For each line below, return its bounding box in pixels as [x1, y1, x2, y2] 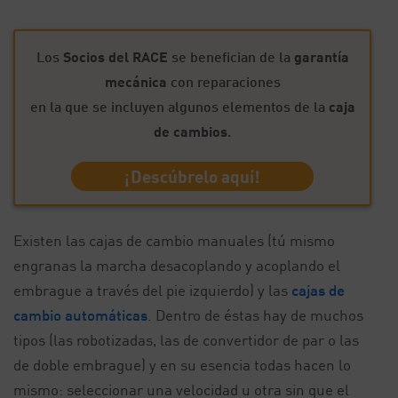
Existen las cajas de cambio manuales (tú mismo [13, 231, 335, 250]
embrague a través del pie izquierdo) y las [13, 281, 291, 299]
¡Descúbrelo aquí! [124, 166, 260, 187]
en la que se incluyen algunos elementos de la [29, 98, 329, 115]
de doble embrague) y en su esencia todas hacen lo [13, 355, 351, 374]
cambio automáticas [13, 306, 147, 324]
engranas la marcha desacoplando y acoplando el [13, 256, 340, 275]
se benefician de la [167, 48, 294, 65]
